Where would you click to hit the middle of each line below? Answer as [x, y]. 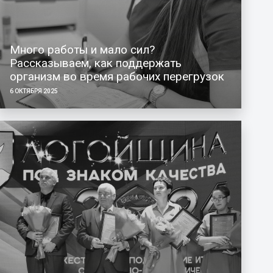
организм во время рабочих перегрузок [117, 76]
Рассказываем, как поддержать [95, 63]
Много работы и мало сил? [82, 49]
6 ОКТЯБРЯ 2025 [34, 91]
